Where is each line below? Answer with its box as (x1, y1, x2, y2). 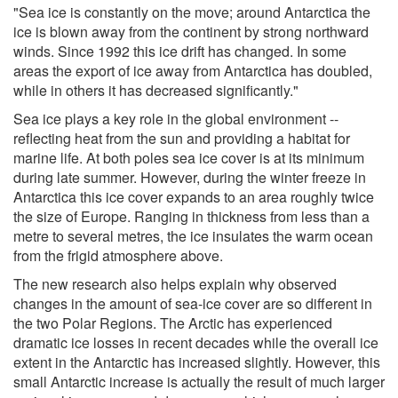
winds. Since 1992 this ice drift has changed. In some (13, 40, 346, 61)
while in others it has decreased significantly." (13, 79, 298, 100)
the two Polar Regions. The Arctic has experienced (13, 312, 332, 333)
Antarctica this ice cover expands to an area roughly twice (13, 186, 374, 207)
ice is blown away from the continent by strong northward (13, 20, 369, 42)
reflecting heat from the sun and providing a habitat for (13, 127, 350, 148)
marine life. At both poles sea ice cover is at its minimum (13, 147, 364, 168)
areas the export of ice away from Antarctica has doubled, (13, 60, 372, 81)
